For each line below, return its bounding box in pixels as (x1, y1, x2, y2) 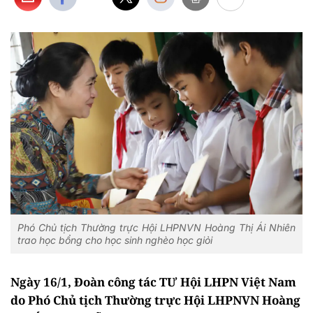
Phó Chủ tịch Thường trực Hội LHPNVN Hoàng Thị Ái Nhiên (17, 221, 296, 234)
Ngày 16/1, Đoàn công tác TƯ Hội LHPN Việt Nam (10, 274, 296, 291)
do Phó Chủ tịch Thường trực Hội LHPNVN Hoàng (10, 292, 300, 309)
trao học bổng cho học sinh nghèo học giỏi (17, 234, 212, 247)
